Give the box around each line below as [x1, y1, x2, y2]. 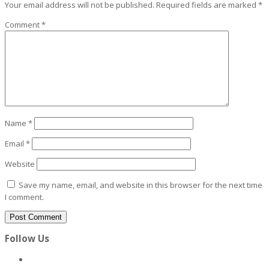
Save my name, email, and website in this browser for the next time [19, 179, 262, 190]
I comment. [5, 191, 44, 202]
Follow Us [5, 232, 49, 245]
